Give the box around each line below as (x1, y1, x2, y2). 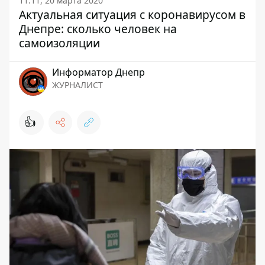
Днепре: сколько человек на (19, 21, 177, 37)
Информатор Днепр (52, 66, 145, 79)
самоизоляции (19, 35, 100, 51)
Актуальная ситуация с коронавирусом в (19, 7, 245, 22)
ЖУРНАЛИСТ (52, 79, 103, 91)
